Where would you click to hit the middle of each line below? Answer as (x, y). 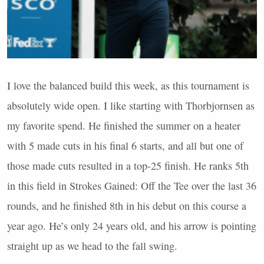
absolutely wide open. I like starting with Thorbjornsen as (131, 105)
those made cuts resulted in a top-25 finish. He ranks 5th (128, 165)
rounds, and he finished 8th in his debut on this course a (127, 205)
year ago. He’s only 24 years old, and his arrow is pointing (132, 225)
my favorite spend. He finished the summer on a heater (124, 125)
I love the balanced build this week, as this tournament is (128, 85)
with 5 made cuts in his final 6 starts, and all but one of (125, 145)
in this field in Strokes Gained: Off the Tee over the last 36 (132, 185)
